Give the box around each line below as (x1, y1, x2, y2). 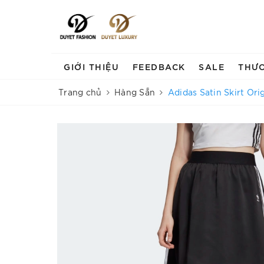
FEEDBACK (132, 61, 186, 72)
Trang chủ (58, 87, 102, 97)
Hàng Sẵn (114, 87, 155, 97)
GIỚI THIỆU (64, 61, 120, 72)
